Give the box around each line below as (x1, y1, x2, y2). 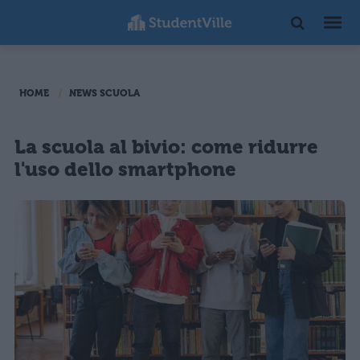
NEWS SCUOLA (69, 88, 140, 99)
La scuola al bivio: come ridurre (14, 136, 318, 158)
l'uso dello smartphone (14, 158, 236, 181)
